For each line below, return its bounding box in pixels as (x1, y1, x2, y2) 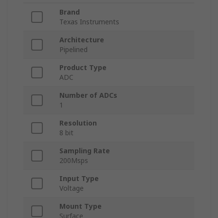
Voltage (59, 183, 84, 193)
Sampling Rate (59, 146, 110, 156)
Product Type (59, 63, 107, 73)
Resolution (59, 118, 97, 128)
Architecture (59, 35, 104, 45)
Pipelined (59, 45, 88, 54)
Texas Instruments (59, 17, 119, 27)
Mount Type (59, 201, 102, 211)
